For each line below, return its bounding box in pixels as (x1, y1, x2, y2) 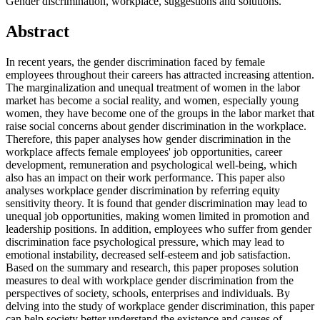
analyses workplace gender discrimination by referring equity (6, 184, 280, 197)
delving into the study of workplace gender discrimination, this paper (6, 300, 314, 313)
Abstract (6, 22, 69, 41)
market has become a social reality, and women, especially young (6, 94, 299, 107)
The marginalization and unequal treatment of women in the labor (6, 81, 300, 94)
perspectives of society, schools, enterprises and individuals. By (6, 287, 290, 300)
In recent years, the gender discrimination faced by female (6, 56, 265, 69)
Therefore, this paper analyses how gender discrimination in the (6, 133, 291, 146)
